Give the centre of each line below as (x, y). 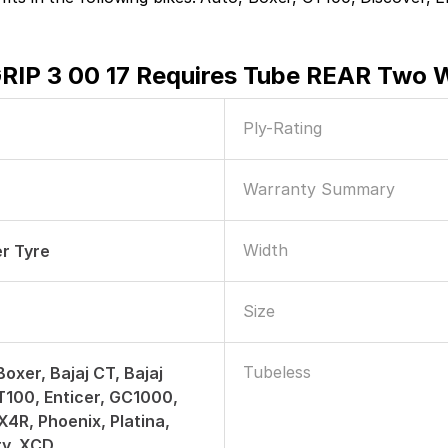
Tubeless (277, 372)
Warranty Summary (319, 189)
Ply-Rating (282, 128)
